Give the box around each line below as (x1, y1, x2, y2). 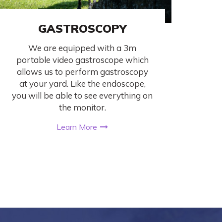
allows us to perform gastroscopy (16, 66, 148, 77)
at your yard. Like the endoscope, (19, 78, 146, 89)
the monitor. (58, 102, 106, 112)
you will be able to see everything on (12, 90, 153, 101)
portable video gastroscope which (16, 54, 149, 65)
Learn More (56, 122, 97, 132)
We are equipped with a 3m (28, 42, 136, 53)
